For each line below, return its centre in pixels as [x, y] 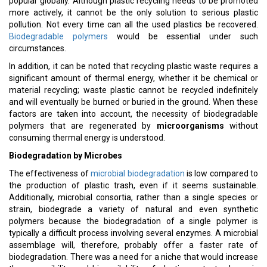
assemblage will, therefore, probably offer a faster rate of [133, 245]
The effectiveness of [50, 173]
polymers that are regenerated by [83, 126]
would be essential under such [183, 36]
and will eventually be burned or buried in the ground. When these [133, 102]
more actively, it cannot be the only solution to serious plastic [133, 13]
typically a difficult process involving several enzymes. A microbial [133, 233]
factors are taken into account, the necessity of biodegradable [133, 114]
